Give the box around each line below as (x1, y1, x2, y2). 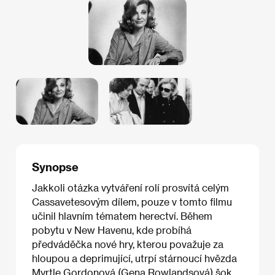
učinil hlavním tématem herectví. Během (32, 210, 212, 222)
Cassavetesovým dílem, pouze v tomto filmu (32, 196, 232, 208)
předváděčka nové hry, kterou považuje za (32, 238, 223, 250)
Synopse (32, 160, 79, 173)
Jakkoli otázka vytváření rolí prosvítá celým (32, 182, 229, 194)
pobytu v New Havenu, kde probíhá (32, 224, 192, 236)
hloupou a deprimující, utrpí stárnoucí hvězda (32, 252, 237, 265)
